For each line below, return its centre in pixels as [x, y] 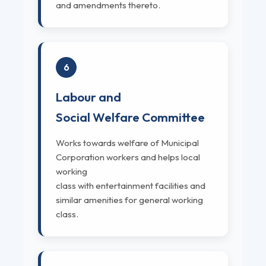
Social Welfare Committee [130, 117]
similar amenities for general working [129, 200]
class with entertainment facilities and [131, 186]
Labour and [88, 97]
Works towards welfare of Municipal [127, 143]
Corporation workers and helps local [128, 157]
